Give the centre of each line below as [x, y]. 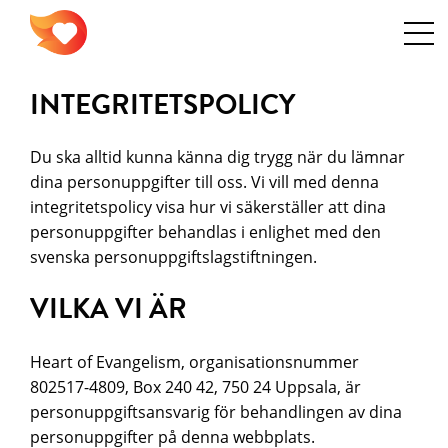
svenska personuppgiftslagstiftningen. [174, 257]
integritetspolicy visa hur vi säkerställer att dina [208, 207]
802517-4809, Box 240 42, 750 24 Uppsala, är [196, 386]
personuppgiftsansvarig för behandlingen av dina [216, 411]
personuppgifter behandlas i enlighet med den [206, 232]
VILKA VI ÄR [109, 309]
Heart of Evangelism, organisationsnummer [195, 361]
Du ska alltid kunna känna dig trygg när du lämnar [218, 157]
